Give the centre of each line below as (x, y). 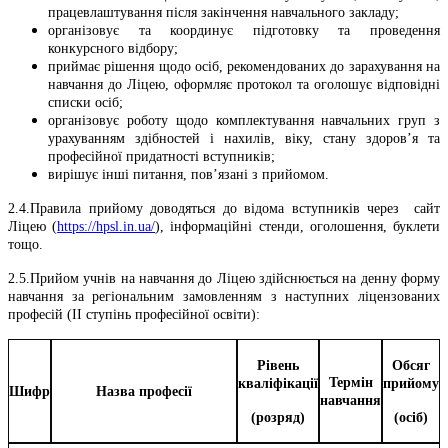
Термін (350, 382)
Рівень (278, 365)
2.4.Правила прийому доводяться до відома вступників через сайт (224, 208)
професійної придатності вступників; (161, 156)
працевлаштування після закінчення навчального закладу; (223, 12)
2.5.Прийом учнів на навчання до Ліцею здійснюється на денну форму (224, 278)
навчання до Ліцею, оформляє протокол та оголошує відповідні (244, 84)
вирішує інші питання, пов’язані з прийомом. (188, 174)
